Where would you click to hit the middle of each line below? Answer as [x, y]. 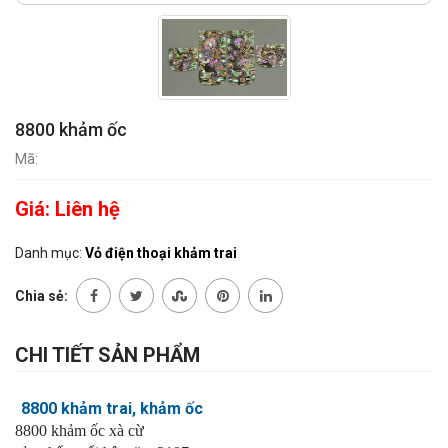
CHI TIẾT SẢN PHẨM [107, 355]
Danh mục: [48, 253]
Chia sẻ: [43, 296]
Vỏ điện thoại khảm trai [161, 253]
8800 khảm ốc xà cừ [79, 430]
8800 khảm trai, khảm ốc [112, 408]
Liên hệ [87, 209]
